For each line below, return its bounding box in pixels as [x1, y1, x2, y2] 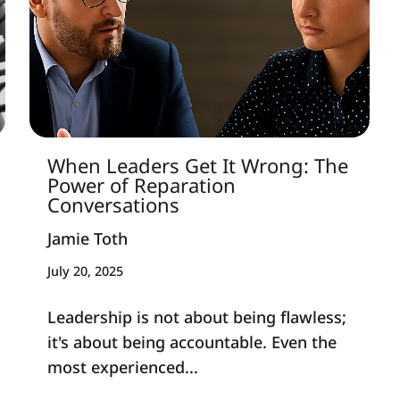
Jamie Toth [46, 227, 128, 249]
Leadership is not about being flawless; [46, 305, 346, 328]
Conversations [46, 191, 179, 219]
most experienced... [46, 355, 198, 378]
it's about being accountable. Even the [46, 330, 337, 353]
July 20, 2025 [46, 262, 123, 280]
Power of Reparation [46, 171, 236, 199]
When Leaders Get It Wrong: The [46, 152, 348, 179]
